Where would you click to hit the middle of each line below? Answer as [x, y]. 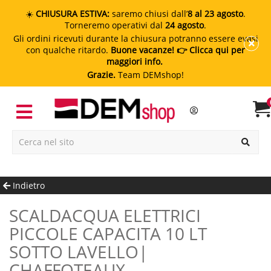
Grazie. [101, 75]
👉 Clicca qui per [210, 50]
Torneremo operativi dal [115, 25]
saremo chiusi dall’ [149, 14]
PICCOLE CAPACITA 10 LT [108, 233]
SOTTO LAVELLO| [78, 251]
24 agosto [184, 25]
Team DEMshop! [150, 75]
